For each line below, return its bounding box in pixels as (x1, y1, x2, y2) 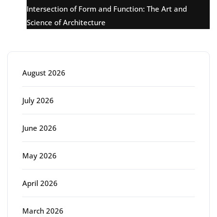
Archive (7, 27, 66, 48)
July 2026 (22, 95, 54, 105)
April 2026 (22, 178, 58, 188)
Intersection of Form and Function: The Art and (27, 3, 187, 14)
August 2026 (22, 67, 65, 77)
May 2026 (22, 150, 57, 160)
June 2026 (22, 123, 57, 133)
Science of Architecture (27, 17, 106, 27)
